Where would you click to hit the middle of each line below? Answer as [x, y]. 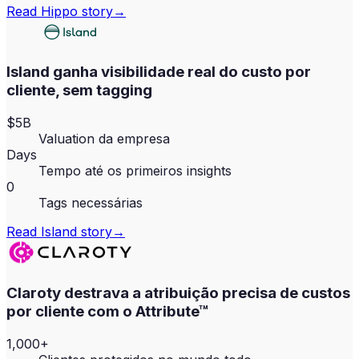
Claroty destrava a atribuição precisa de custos [178, 292]
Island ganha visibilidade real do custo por [159, 72]
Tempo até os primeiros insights [135, 171]
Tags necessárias [91, 203]
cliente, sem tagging [79, 91]
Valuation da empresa [104, 139]
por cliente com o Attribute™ [107, 311]
